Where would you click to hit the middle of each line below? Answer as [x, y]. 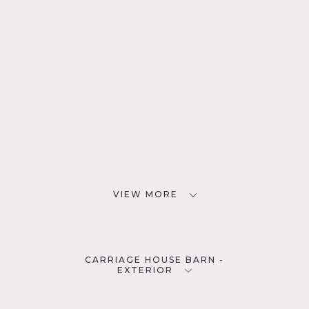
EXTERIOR [145, 270]
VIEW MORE [145, 195]
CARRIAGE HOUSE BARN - [154, 259]
